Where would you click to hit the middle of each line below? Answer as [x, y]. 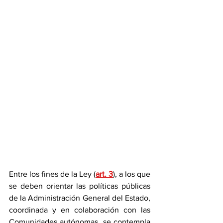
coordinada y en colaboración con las [80, 210]
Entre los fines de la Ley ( [52, 174]
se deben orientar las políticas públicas [80, 186]
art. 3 [104, 174]
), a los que [132, 174]
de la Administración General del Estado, [80, 198]
